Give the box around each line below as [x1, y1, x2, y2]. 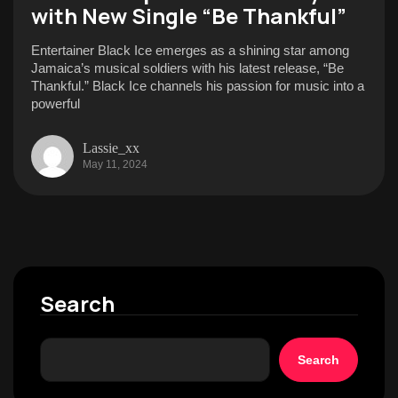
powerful [31, 96, 80, 111]
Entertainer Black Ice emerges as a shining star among [31, 43, 349, 58]
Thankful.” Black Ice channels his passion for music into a [31, 78, 364, 93]
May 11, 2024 [83, 157, 147, 171]
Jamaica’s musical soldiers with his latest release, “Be [31, 60, 344, 76]
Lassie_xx [83, 139, 139, 155]
